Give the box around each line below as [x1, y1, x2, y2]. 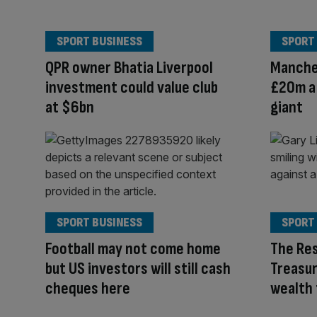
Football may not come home [45, 238, 221, 260]
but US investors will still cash [45, 258, 231, 279]
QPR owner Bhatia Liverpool [45, 57, 213, 78]
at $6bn [45, 96, 94, 117]
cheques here [45, 278, 130, 299]
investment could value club [45, 76, 218, 98]
